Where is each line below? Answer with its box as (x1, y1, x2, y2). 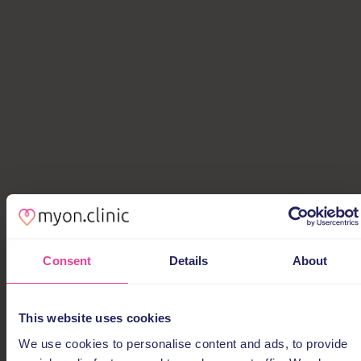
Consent (43, 254, 92, 268)
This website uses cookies (19, 311, 172, 325)
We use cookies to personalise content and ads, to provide (19, 336, 348, 351)
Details (168, 254, 209, 268)
